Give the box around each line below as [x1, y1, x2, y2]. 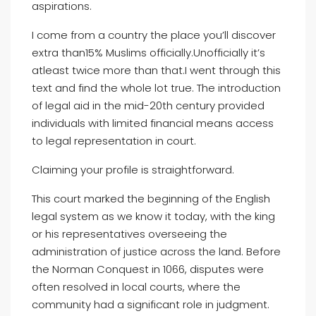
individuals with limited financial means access [32, 116, 274, 130]
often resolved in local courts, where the [32, 279, 241, 294]
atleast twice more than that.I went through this [32, 63, 281, 78]
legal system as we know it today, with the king [32, 209, 275, 224]
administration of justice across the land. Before [32, 244, 281, 259]
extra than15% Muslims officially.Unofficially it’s [32, 45, 265, 60]
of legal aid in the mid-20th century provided [32, 98, 265, 113]
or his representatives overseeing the [32, 226, 227, 241]
